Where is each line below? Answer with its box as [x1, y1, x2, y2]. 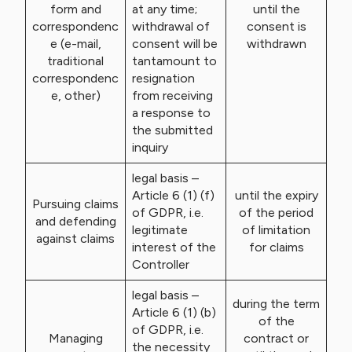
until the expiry [234, 188, 318, 203]
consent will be [132, 36, 218, 51]
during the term [233, 296, 320, 311]
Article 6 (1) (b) [132, 305, 216, 320]
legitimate [132, 222, 188, 237]
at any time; [132, 2, 197, 16]
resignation [132, 71, 195, 86]
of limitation [242, 222, 310, 237]
